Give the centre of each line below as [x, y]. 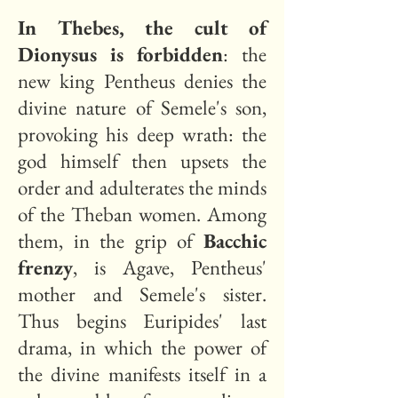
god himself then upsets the [142, 161]
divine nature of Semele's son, [142, 107]
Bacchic [235, 241]
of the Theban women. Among [142, 214]
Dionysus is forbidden [120, 54]
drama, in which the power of [142, 347]
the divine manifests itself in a [142, 374]
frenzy [45, 267]
